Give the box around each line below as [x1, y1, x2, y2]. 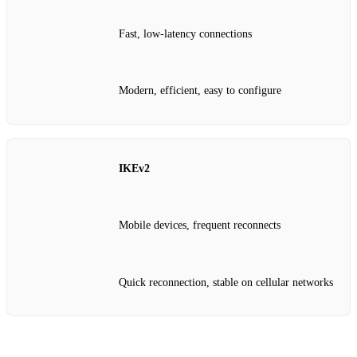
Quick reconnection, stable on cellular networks [119, 276, 333, 288]
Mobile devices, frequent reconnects [119, 219, 280, 232]
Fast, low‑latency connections [119, 27, 252, 40]
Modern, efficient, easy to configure [119, 84, 281, 97]
